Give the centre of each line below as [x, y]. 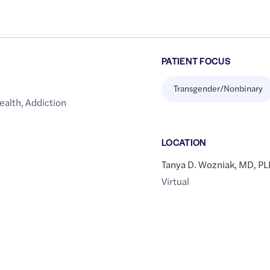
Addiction [46, 102]
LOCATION [184, 142]
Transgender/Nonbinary [218, 88]
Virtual [175, 181]
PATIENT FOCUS [196, 61]
